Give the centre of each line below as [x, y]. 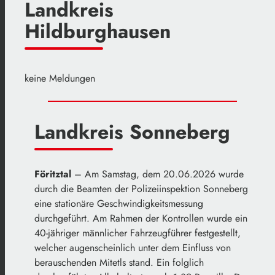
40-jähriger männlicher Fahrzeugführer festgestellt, [137, 233]
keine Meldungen [60, 78]
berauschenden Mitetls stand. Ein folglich [119, 262]
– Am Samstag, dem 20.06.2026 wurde [157, 174]
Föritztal [53, 174]
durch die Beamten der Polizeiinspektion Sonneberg [141, 188]
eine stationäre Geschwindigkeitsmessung [119, 203]
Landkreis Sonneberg [132, 132]
